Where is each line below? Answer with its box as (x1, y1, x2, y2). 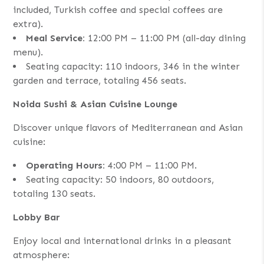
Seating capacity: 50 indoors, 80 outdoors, (26, 173, 214, 185)
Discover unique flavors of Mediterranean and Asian (13, 121, 243, 133)
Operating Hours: (26, 159, 105, 171)
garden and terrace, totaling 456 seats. (13, 74, 187, 86)
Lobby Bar (13, 211, 60, 223)
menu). (13, 46, 44, 58)
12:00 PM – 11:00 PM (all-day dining (85, 32, 246, 44)
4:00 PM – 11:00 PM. (105, 159, 197, 171)
